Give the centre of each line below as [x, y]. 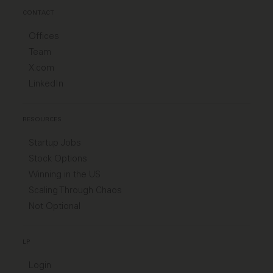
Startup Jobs [55, 143]
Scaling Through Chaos [76, 190]
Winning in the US [65, 175]
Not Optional [55, 206]
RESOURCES [42, 120]
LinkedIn [46, 84]
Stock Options [58, 159]
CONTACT [39, 13]
